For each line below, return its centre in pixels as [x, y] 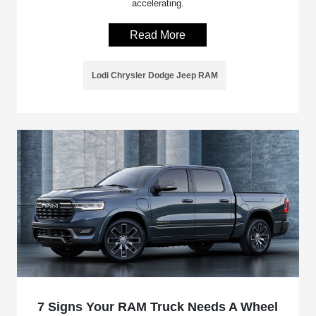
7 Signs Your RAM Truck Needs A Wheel [158, 306]
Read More [158, 35]
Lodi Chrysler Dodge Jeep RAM [155, 75]
